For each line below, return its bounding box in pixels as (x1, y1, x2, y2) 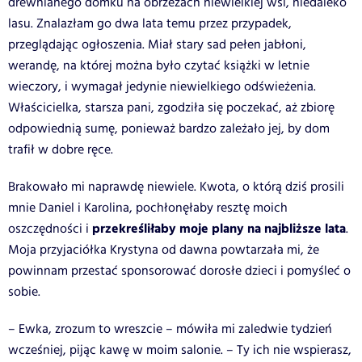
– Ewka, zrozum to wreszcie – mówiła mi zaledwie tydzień (8, 319, 332, 339)
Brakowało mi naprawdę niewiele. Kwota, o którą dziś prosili (8, 177, 344, 196)
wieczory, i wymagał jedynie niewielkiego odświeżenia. (8, 77, 316, 96)
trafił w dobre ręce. (8, 140, 116, 159)
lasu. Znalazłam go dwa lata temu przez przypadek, (8, 14, 292, 33)
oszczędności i (8, 219, 92, 238)
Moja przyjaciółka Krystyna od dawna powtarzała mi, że (8, 240, 319, 259)
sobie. (8, 282, 40, 301)
